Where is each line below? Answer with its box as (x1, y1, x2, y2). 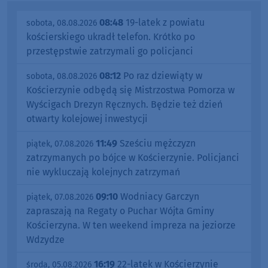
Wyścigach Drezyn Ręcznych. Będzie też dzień (26, 98, 223, 110)
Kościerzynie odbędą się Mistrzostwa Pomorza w (26, 84, 234, 96)
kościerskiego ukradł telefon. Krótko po (26, 31, 195, 42)
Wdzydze (26, 233, 65, 245)
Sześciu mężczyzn (117, 137, 196, 149)
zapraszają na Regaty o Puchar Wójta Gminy (26, 205, 214, 217)
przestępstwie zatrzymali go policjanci (26, 45, 193, 57)
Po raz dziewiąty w (121, 69, 202, 81)
